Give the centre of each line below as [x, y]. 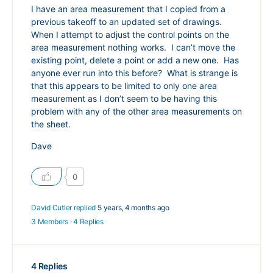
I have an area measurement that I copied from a [128, 9]
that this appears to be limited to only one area [124, 86]
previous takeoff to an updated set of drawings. [128, 22]
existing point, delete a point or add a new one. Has [135, 60]
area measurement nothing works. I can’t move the [133, 47]
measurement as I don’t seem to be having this [124, 98]
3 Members [50, 222]
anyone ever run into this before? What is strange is [134, 73]
